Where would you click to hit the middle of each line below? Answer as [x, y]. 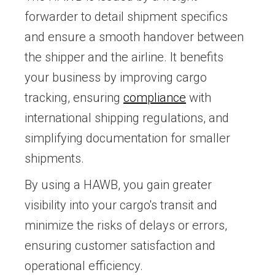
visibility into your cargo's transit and [121, 205]
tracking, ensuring [74, 98]
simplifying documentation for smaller [127, 138]
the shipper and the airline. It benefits [124, 57]
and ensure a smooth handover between [134, 37]
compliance [155, 98]
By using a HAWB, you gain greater [118, 185]
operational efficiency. [84, 266]
